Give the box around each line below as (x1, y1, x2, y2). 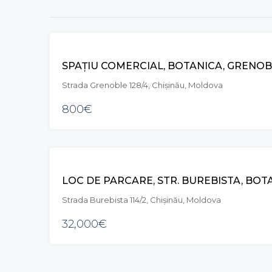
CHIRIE (187, 48, 209, 56)
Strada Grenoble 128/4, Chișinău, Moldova (62, 80, 223, 90)
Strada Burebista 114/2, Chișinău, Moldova (62, 195, 221, 205)
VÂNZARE (178, 163, 209, 171)
